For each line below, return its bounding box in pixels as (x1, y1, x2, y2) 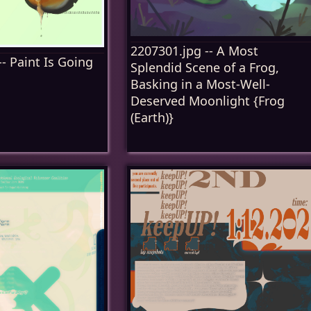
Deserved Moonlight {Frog (131, 92, 285, 109)
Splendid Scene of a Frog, (131, 58, 279, 76)
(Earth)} (131, 108, 174, 126)
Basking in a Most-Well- (131, 75, 270, 92)
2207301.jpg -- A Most (131, 42, 258, 59)
